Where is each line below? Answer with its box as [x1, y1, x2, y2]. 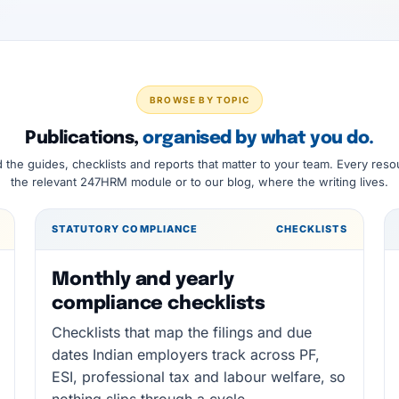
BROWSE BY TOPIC [150, 94, 249, 105]
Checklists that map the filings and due [52, 323, 313, 341]
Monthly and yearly [52, 270, 234, 289]
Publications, [25, 129, 143, 148]
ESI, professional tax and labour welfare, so [52, 368, 346, 386]
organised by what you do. [142, 129, 374, 148]
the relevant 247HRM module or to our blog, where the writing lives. [11, 175, 388, 189]
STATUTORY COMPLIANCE [52, 223, 199, 235]
